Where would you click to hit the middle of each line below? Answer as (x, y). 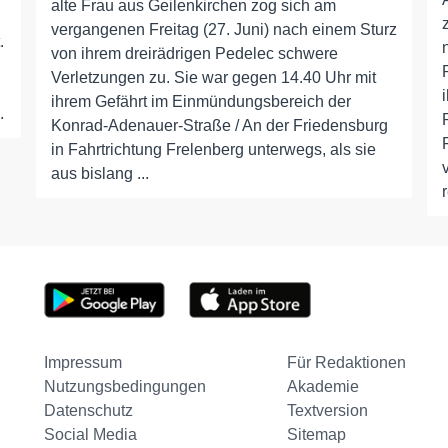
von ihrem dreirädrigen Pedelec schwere (194, 53)
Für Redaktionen (346, 362)
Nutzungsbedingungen (124, 386)
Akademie (322, 386)
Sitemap (316, 434)
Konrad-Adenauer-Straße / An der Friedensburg (219, 125)
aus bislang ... (99, 173)
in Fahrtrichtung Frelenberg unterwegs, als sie (213, 149)
